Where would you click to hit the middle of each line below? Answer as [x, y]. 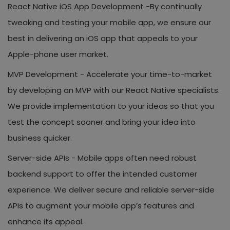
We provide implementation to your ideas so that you [111, 106]
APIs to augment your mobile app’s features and [101, 205]
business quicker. [40, 138]
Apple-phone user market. [58, 54]
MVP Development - [46, 74]
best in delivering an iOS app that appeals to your [103, 38]
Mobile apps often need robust [137, 158]
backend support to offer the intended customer [102, 174]
